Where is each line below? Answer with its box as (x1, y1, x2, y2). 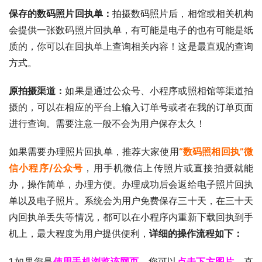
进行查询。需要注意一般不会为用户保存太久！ (9, 117, 205, 129)
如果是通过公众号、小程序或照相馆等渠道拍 (65, 84, 254, 96)
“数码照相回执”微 (178, 145, 254, 157)
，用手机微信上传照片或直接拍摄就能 (83, 161, 254, 174)
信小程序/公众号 (9, 161, 84, 174)
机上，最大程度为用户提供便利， (9, 227, 149, 239)
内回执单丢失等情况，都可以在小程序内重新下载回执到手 (9, 211, 253, 223)
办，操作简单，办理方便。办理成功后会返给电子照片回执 (9, 178, 253, 190)
